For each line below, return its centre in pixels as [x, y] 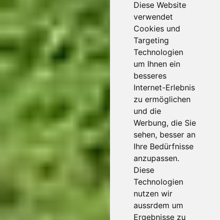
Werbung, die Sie [165, 123]
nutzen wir [153, 193]
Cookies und [157, 28]
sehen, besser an [165, 135]
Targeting [151, 40]
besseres [150, 76]
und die [147, 111]
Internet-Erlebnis [164, 87]
